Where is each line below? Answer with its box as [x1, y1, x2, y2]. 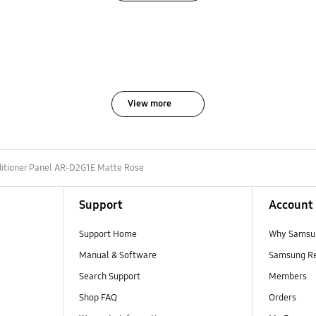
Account [268, 197, 313, 212]
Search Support [78, 270, 140, 282]
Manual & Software [78, 249, 157, 261]
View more [127, 97, 171, 109]
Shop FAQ [78, 291, 117, 303]
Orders [268, 291, 298, 303]
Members [268, 270, 307, 282]
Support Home [78, 228, 137, 240]
